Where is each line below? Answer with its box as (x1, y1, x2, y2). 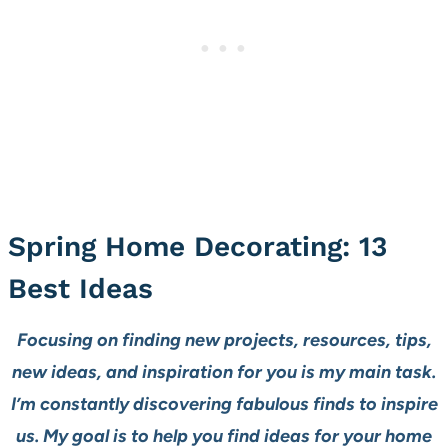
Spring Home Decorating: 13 (8, 230, 387, 264)
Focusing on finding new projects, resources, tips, (16, 329, 432, 352)
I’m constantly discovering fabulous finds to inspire (10, 393, 438, 416)
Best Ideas (8, 272, 153, 306)
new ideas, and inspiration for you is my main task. (12, 361, 436, 384)
